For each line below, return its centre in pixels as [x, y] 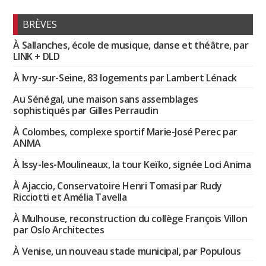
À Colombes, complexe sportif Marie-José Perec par [125, 132]
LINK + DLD [37, 56]
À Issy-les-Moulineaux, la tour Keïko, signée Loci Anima [132, 164]
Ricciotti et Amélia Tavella [70, 197]
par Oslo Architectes [59, 229]
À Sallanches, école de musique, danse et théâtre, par [131, 45]
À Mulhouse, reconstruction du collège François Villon [130, 218]
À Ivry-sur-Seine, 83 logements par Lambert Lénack [125, 77]
